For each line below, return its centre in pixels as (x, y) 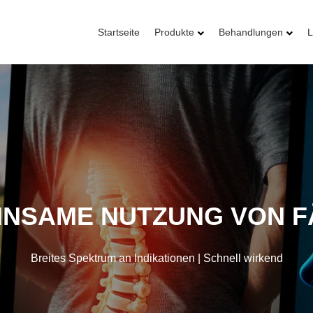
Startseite (119, 32)
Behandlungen (251, 32)
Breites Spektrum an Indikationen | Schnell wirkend (156, 258)
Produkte (175, 32)
